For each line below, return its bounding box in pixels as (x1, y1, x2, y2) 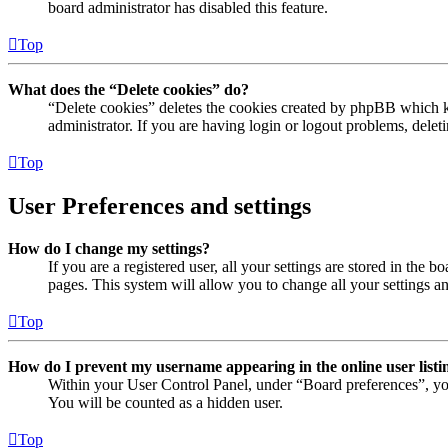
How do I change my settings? (8, 239, 210, 257)
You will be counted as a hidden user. (48, 393, 283, 411)
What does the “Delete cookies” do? (8, 81, 249, 99)
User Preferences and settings (8, 193, 311, 219)
